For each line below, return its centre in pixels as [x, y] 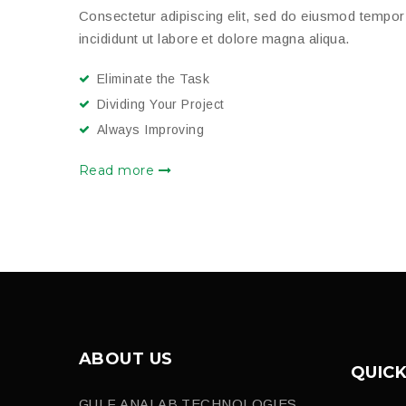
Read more [119, 170]
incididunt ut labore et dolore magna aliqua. [214, 38]
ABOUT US [126, 358]
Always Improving [151, 129]
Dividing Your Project [161, 104]
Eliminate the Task [154, 78]
